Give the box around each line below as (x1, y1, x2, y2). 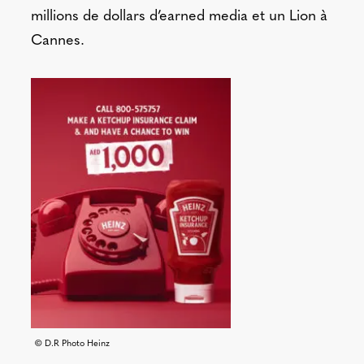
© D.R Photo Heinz (33, 340, 110, 349)
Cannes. (30, 32, 84, 49)
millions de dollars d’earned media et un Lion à (30, 8, 327, 24)
